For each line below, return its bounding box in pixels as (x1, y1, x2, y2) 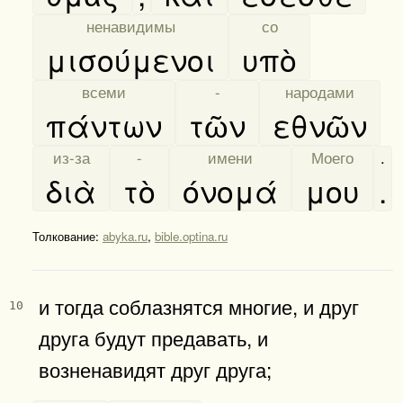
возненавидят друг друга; (39, 354, 272, 383)
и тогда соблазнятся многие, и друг (39, 291, 359, 320)
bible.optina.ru (155, 227, 228, 245)
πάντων (38, 102, 170, 147)
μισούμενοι (38, 36, 223, 81)
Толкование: (32, 227, 103, 245)
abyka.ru (103, 227, 148, 245)
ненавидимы (85, 14, 175, 37)
